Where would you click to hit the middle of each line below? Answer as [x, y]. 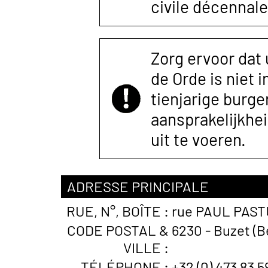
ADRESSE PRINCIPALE [138, 186]
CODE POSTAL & [118, 230]
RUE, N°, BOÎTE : [118, 211]
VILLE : [146, 247]
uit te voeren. [198, 139]
